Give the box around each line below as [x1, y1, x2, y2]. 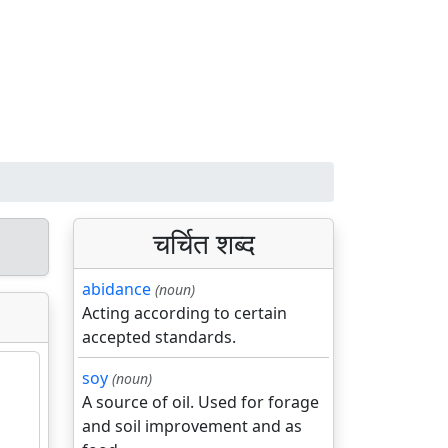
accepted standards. [82, 326, 236, 348]
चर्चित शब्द [152, 224, 255, 262]
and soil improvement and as [82, 415, 302, 437]
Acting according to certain [82, 302, 287, 324]
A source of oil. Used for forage [82, 391, 319, 413]
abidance [82, 278, 151, 300]
